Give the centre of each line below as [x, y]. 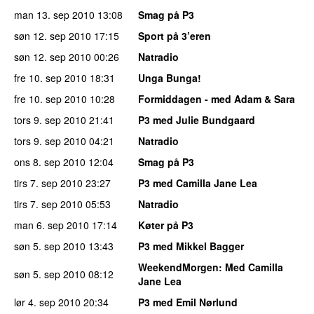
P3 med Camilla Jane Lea [198, 183]
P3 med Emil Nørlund [188, 302]
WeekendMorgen [178, 267]
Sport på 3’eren [175, 35]
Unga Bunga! [170, 77]
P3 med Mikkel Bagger [191, 246]
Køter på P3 [166, 225]
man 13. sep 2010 [54, 14]
